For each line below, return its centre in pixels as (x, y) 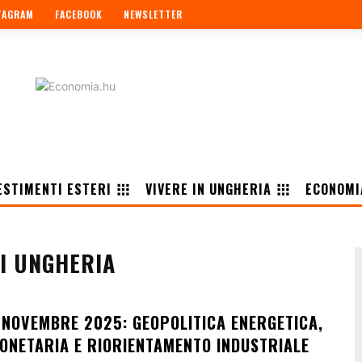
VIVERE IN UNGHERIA (208, 189)
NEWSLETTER (153, 15)
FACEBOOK (79, 15)
